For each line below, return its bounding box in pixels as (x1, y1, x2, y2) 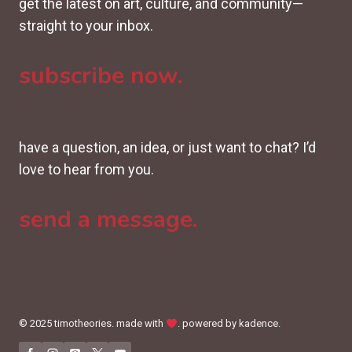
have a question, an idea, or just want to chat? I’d (19, 139, 316, 156)
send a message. (19, 203, 197, 236)
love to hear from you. (19, 161, 154, 178)
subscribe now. (19, 60, 182, 93)
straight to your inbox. (19, 17, 153, 35)
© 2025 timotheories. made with (19, 317, 166, 330)
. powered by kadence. (177, 317, 280, 330)
